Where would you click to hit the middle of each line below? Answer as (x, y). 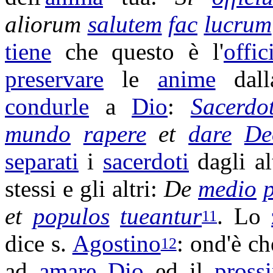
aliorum (46, 24)
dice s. (39, 243)
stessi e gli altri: (84, 189)
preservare (54, 79)
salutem (125, 24)
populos (71, 216)
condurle (47, 106)
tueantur (161, 216)
